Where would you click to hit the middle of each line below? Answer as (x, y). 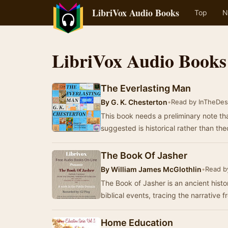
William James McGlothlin (155, 169)
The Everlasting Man (146, 88)
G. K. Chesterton (138, 102)
